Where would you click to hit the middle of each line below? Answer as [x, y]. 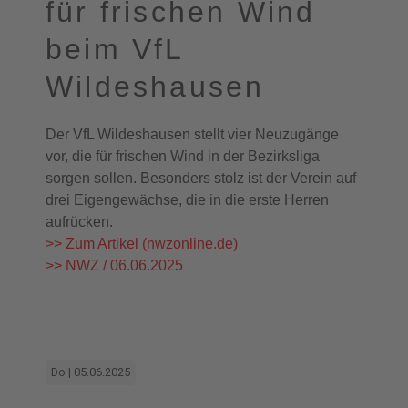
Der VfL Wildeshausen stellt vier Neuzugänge [192, 134]
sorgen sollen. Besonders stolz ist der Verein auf [201, 178]
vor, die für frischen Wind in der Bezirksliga [183, 156]
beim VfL [115, 49]
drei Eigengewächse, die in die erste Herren [187, 200]
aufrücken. [79, 222]
